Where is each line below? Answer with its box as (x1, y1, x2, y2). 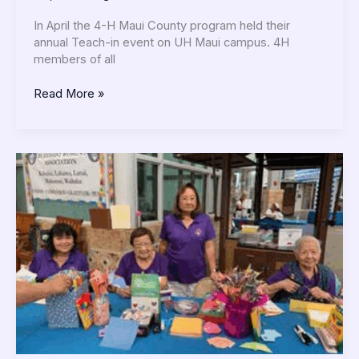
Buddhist (32, 152, 81, 167)
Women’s (32, 169, 83, 184)
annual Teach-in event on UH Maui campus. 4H (33, 34, 289, 50)
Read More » (33, 86, 104, 101)
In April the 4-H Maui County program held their (33, 18, 290, 33)
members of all (33, 51, 115, 67)
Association (32, 186, 95, 201)
